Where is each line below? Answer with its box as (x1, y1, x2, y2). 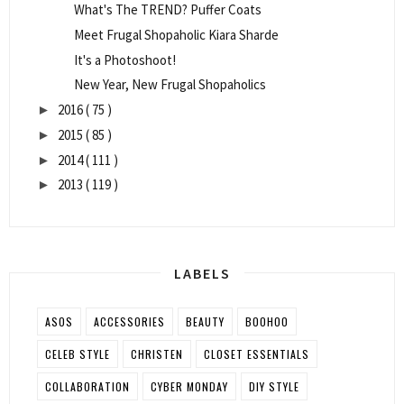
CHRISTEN (131, 346, 183, 363)
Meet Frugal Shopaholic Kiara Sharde (73, 25, 279, 43)
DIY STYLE (249, 379, 299, 395)
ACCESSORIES (94, 314, 165, 330)
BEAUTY (186, 314, 225, 330)
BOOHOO (245, 314, 289, 330)
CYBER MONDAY (151, 379, 228, 395)
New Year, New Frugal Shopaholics (73, 76, 266, 94)
